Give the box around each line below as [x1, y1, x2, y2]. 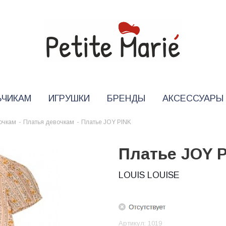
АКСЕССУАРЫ [162, 93, 223, 103]
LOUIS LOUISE [119, 170, 180, 180]
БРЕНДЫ [106, 93, 145, 103]
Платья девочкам [23, 119, 74, 126]
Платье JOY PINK [81, 119, 131, 126]
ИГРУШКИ [48, 93, 90, 103]
